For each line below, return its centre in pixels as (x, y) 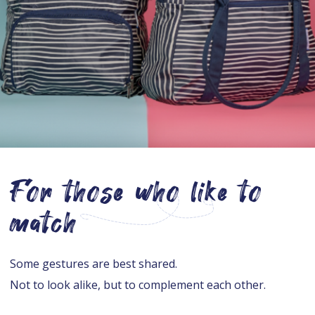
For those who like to (136, 193)
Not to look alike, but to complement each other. (138, 285)
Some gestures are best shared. (94, 264)
